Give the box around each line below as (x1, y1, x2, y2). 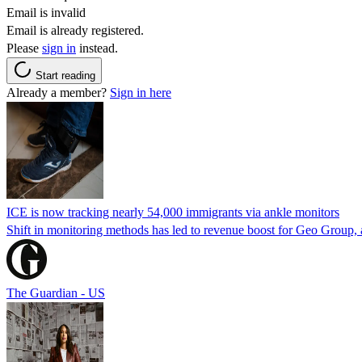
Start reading (36, 69, 95, 82)
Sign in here (110, 85, 171, 99)
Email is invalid (6, 5, 86, 19)
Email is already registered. (6, 23, 144, 37)
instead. (76, 40, 118, 55)
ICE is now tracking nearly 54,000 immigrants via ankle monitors (6, 204, 339, 219)
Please (6, 40, 42, 55)
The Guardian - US (6, 285, 105, 300)
